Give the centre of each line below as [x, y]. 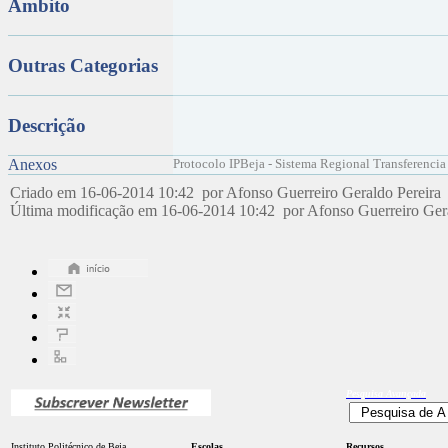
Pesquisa [366, 393]
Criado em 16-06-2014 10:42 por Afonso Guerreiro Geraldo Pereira [227, 192]
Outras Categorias [83, 65]
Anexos [32, 164]
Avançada [406, 393]
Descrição [47, 125]
